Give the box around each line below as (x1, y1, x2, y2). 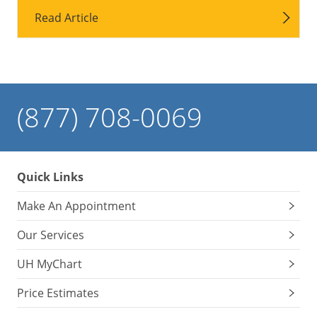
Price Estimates (17, 284, 99, 301)
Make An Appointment (17, 197, 136, 214)
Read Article (35, 9, 98, 25)
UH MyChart (17, 255, 82, 272)
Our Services (17, 226, 84, 243)
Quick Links (17, 168, 83, 185)
